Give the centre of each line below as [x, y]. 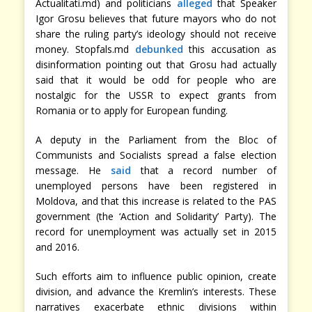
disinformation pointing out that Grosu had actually [156, 65]
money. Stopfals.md [85, 49]
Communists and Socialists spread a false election [156, 155]
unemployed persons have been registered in [156, 186]
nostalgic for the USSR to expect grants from [156, 95]
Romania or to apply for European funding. [132, 111]
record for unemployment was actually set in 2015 [156, 232]
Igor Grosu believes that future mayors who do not [156, 19]
